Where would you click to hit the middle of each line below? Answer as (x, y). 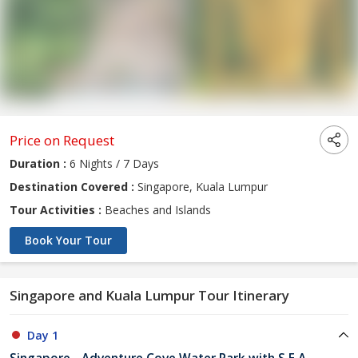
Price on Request (62, 141)
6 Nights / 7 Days (113, 164)
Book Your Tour (68, 241)
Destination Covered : (72, 187)
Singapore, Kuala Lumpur (201, 187)
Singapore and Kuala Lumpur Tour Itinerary (149, 296)
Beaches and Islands (156, 210)
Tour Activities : (56, 210)
